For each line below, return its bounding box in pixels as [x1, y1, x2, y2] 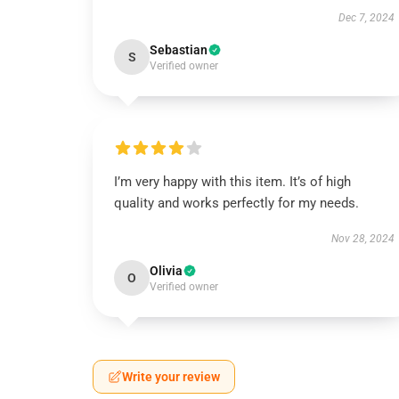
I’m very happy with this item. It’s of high [114, 174, 351, 190]
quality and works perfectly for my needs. [114, 195, 359, 211]
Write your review [122, 370, 220, 384]
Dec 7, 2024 [338, 12, 395, 24]
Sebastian [150, 43, 208, 57]
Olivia [150, 264, 183, 278]
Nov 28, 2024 [330, 232, 395, 245]
